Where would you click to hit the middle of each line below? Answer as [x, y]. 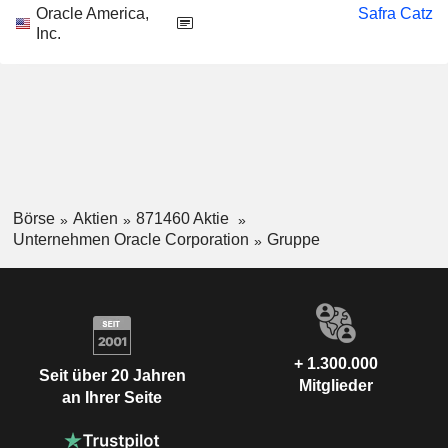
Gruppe [293, 239]
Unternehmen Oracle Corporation [130, 239]
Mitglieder [336, 385]
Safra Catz [395, 13]
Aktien [95, 218]
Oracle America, [92, 13]
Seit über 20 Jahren [112, 376]
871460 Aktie [184, 218]
